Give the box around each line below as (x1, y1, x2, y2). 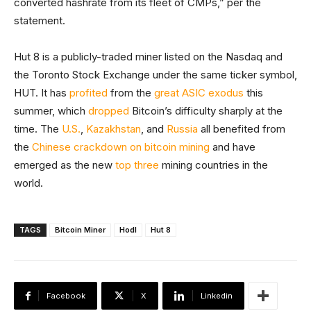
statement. (14, 14, 65, 28)
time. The (14, 122, 62, 136)
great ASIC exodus (154, 86, 244, 100)
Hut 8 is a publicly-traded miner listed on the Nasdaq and (14, 50, 283, 64)
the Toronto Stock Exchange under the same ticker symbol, (14, 68, 297, 82)
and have (210, 140, 255, 154)
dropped (88, 104, 129, 118)
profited (69, 86, 108, 100)
